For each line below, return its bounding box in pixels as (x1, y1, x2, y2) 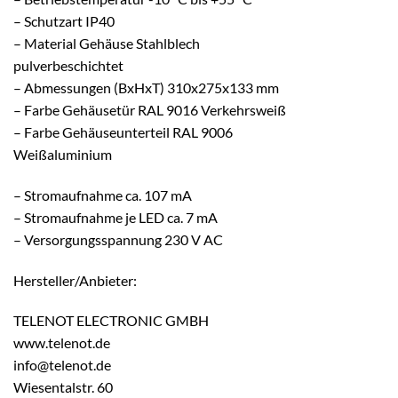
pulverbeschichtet (13, 57, 123, 75)
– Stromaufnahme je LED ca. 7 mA (13, 208, 218, 226)
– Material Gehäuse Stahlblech (13, 35, 200, 52)
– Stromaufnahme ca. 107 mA (13, 186, 192, 203)
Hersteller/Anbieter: (13, 271, 137, 289)
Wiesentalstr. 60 (13, 378, 113, 396)
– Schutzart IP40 (13, 12, 115, 30)
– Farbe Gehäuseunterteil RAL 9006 (13, 123, 233, 141)
